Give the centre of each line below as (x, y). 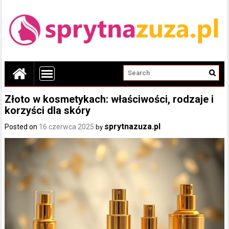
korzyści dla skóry (48, 110)
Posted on (22, 127)
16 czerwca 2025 (67, 127)
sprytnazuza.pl (133, 126)
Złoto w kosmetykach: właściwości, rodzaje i (109, 99)
